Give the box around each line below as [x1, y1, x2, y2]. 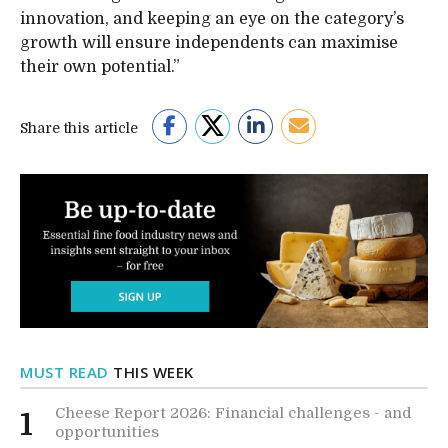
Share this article [20, 120, 138, 136]
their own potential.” [20, 58, 180, 76]
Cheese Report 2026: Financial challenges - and [55, 403, 412, 422]
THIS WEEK [108, 361, 194, 382]
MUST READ [20, 361, 109, 382]
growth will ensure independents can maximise [20, 34, 398, 52]
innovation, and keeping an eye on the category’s [20, 10, 404, 28]
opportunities [55, 422, 159, 441]
